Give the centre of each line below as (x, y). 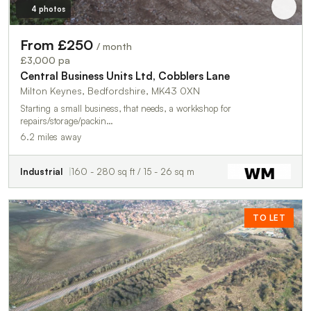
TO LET (269, 218)
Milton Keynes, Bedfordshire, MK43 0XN (110, 91)
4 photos (48, 9)
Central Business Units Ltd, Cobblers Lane (125, 76)
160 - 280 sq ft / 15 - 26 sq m (133, 172)
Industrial (41, 172)
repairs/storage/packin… (67, 121)
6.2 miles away (51, 137)
